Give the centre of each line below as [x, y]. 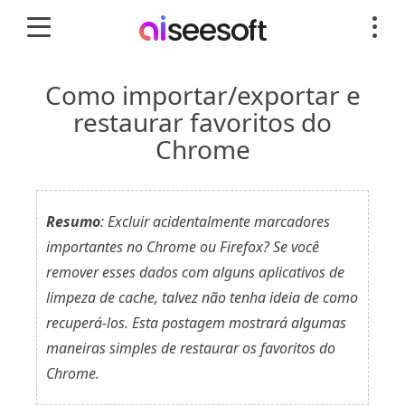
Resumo [73, 221]
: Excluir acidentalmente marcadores [215, 221]
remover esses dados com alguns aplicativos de [195, 272]
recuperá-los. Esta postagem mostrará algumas [196, 323]
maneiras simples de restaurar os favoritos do [191, 348]
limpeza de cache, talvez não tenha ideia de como [202, 297]
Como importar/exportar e [202, 95]
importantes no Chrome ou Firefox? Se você [183, 247]
